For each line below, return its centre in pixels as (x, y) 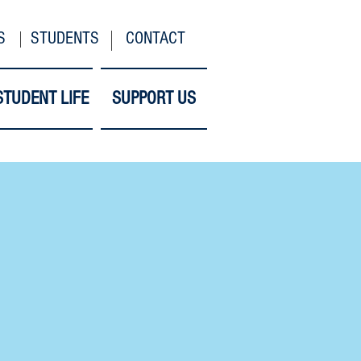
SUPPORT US (154, 98)
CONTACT (155, 38)
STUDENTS (65, 38)
